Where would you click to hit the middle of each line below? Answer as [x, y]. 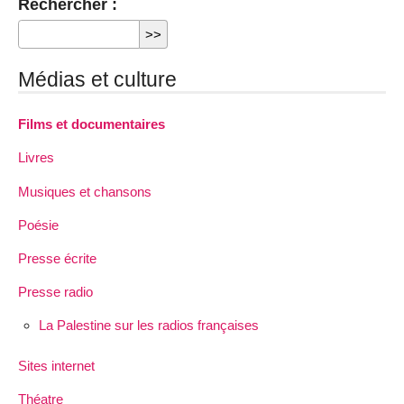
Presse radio [55, 292]
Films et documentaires [92, 124]
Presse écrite [57, 258]
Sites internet [56, 366]
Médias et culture [97, 80]
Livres [36, 158]
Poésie [38, 225]
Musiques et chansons [85, 191]
